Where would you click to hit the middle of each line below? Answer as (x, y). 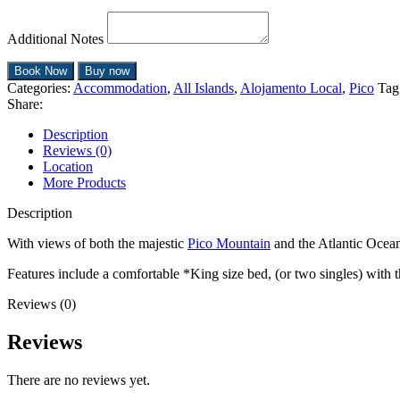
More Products (84, 183)
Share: (25, 104)
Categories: (39, 88)
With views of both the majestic (97, 243)
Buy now (107, 71)
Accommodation (120, 88)
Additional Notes (55, 39)
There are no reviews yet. (79, 379)
